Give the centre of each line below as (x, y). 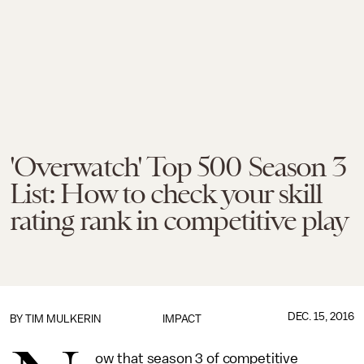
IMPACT (182, 319)
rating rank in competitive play (179, 220)
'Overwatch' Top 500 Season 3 (178, 167)
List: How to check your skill (166, 193)
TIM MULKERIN (63, 319)
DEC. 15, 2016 (321, 316)
